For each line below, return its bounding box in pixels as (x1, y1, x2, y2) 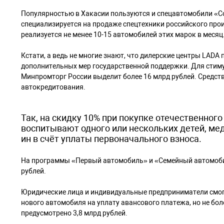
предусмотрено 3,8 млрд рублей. (21, 209, 129, 217)
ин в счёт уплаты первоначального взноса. (21, 133, 203, 144)
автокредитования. (21, 83, 85, 91)
